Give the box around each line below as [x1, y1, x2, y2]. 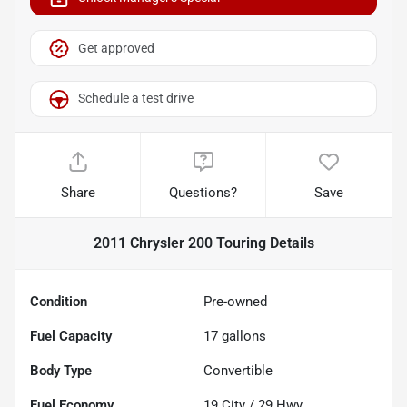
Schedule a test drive [78, 91, 194, 106]
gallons [218, 327, 266, 344]
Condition [30, 293, 87, 310]
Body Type [30, 362, 92, 379]
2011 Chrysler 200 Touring [93, 233, 266, 252]
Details [265, 233, 314, 252]
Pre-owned [203, 293, 267, 310]
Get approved [78, 40, 154, 55]
